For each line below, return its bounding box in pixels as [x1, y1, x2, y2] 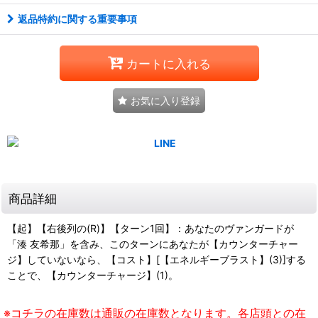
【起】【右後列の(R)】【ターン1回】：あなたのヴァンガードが [7, 222, 294, 234]
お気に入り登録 [131, 94, 200, 106]
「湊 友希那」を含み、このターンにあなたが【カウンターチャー [7, 238, 298, 250]
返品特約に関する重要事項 [18, 13, 137, 25]
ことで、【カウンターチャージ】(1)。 [7, 269, 178, 281]
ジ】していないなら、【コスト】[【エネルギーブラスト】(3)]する [7, 253, 306, 265]
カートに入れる [126, 55, 211, 71]
